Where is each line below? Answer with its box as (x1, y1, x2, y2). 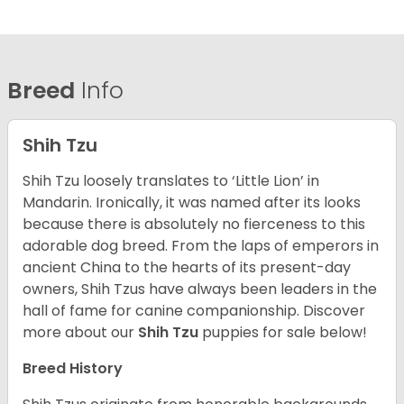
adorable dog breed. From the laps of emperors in (23, 235, 379, 257)
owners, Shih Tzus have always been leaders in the (23, 279, 377, 300)
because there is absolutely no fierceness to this (23, 214, 365, 235)
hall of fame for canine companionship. (23, 300, 303, 322)
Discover (303, 300, 365, 322)
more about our (23, 322, 138, 344)
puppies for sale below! (202, 322, 367, 344)
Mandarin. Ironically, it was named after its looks (23, 192, 361, 214)
